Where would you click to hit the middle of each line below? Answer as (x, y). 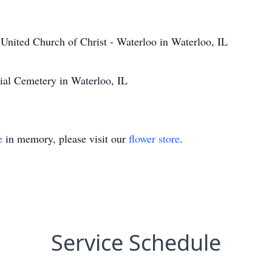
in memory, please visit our (66, 138)
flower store (154, 138)
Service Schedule (136, 243)
